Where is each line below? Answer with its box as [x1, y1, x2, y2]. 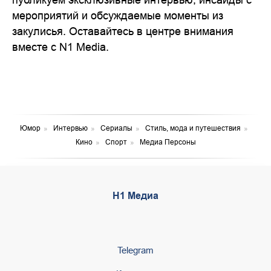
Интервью [53, 123, 88, 132]
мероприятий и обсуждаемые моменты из [12, 9, 223, 22]
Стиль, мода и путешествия [145, 123, 241, 132]
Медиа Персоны [139, 137, 196, 146]
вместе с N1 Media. [12, 41, 109, 53]
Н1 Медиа [113, 190, 158, 201]
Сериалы [100, 123, 132, 132]
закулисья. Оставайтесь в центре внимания [12, 25, 233, 38]
